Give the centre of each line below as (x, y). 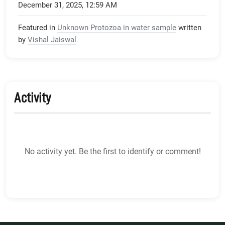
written (190, 27)
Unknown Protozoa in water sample (117, 27)
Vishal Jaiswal (52, 39)
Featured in (37, 27)
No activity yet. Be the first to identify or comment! (113, 151)
